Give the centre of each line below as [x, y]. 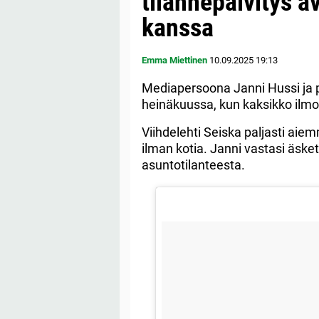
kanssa [178, 28]
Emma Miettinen [174, 61]
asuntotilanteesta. [193, 165]
